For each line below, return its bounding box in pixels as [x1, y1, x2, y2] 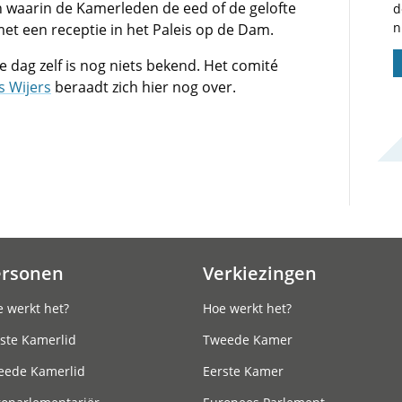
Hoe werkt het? [203, 300, 292, 317]
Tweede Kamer [203, 331, 293, 348]
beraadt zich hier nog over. [51, 77, 236, 97]
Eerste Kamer [203, 363, 284, 380]
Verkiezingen [203, 260, 317, 285]
